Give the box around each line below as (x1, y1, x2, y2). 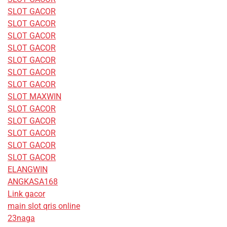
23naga (8, 213, 35, 223)
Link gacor (8, 189, 45, 199)
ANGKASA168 (8, 177, 58, 187)
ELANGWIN (8, 165, 48, 175)
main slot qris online (8, 201, 80, 211)
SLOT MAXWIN (8, 92, 61, 102)
